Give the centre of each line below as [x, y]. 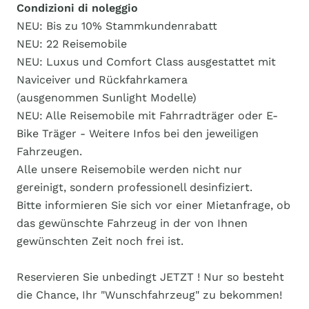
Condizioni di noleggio [77, 8]
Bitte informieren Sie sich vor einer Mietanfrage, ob [153, 205]
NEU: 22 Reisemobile [72, 44]
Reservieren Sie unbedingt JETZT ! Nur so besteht [150, 277]
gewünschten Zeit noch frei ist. [100, 241]
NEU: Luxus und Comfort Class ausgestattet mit [146, 62]
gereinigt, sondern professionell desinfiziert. [134, 187]
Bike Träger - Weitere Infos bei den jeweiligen [138, 133]
